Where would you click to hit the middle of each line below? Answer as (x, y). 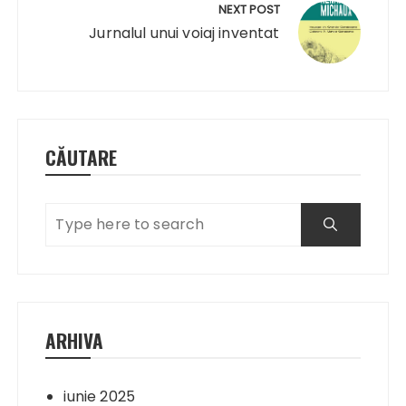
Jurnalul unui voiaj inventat (184, 33)
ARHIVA (75, 340)
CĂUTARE (82, 157)
